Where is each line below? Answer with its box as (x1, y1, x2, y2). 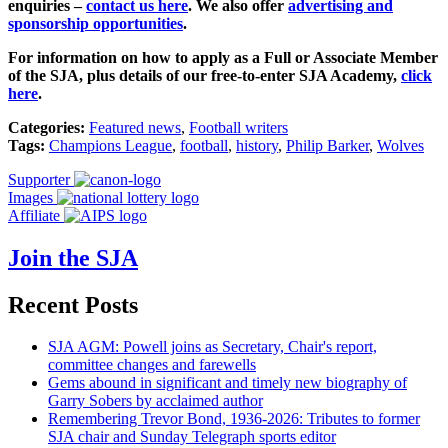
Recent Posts (8, 291, 138, 318)
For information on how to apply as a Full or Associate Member (8, 48, 438, 66)
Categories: (8, 118, 85, 136)
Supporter (8, 170, 70, 188)
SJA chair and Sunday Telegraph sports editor (48, 428, 336, 446)
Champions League (49, 136, 172, 154)
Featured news (89, 118, 181, 136)
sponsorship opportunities (8, 14, 183, 32)
